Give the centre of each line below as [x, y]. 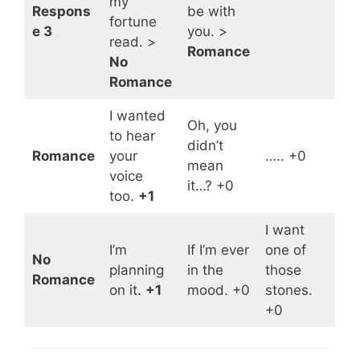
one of [285, 250]
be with [211, 11]
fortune [133, 21]
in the [205, 270]
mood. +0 [218, 290]
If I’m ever [218, 250]
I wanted [137, 115]
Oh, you [212, 125]
